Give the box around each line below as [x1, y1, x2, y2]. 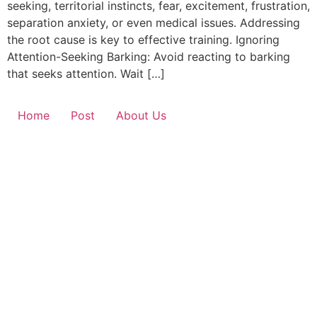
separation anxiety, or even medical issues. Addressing [7, 16, 300, 30]
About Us [116, 108, 166, 123]
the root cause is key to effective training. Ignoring [7, 33, 279, 47]
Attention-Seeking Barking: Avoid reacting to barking [7, 50, 290, 64]
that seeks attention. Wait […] [7, 67, 165, 81]
